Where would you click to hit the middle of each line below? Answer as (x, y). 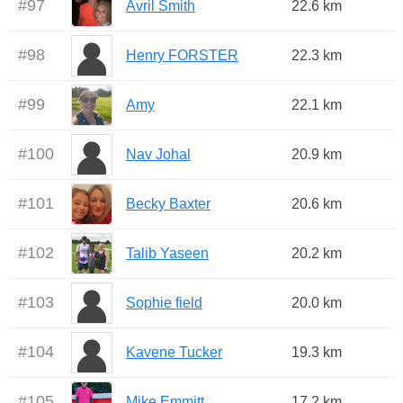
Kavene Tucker (174, 353)
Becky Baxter (168, 204)
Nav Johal (158, 155)
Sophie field (164, 303)
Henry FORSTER (182, 56)
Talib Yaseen (167, 254)
